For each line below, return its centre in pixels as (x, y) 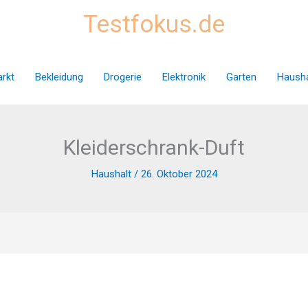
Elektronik (184, 77)
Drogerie (122, 77)
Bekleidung (59, 77)
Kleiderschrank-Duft (154, 147)
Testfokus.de (154, 24)
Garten (241, 77)
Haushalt (111, 174)
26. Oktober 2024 (179, 174)
